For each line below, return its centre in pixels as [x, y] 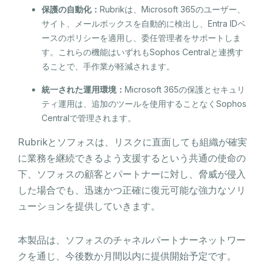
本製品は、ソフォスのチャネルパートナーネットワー [132, 240]
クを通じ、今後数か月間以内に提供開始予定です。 [127, 256]
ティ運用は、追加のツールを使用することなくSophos [144, 103]
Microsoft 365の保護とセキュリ [185, 89]
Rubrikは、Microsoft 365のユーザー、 [172, 9]
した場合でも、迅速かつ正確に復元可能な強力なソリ [132, 190]
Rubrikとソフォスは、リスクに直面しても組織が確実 [132, 142]
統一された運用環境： [83, 89]
